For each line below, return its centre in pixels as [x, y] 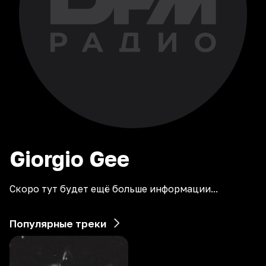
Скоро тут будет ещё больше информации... [114, 189]
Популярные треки [58, 224]
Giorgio [47, 159]
